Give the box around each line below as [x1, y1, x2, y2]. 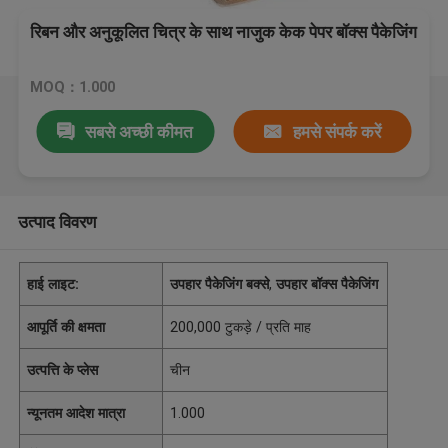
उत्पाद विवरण [17, 211, 96, 232]
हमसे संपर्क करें [292, 121, 381, 142]
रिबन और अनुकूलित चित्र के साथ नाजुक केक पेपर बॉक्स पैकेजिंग [30, 22, 418, 43]
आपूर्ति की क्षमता [27, 318, 106, 335]
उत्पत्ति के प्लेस [27, 361, 99, 378]
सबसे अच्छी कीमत [85, 121, 194, 142]
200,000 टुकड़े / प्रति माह [170, 318, 312, 335]
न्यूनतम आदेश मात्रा [27, 404, 126, 421]
